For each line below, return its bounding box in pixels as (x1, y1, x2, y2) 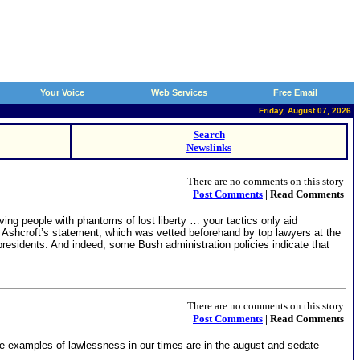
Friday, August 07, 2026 (259, 106, 351, 115)
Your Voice (40, 88, 84, 97)
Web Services (150, 88, 207, 97)
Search (193, 129, 225, 141)
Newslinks (186, 141, 231, 153)
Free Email (273, 88, 317, 97)
